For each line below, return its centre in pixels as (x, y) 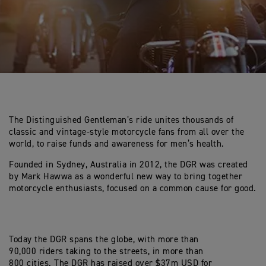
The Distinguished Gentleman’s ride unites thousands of (121, 120)
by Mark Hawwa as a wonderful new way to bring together (126, 177)
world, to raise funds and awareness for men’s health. (117, 144)
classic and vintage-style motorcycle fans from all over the (127, 132)
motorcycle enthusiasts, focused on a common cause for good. (133, 189)
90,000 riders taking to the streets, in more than (106, 251)
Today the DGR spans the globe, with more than (104, 240)
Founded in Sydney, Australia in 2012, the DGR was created (129, 165)
